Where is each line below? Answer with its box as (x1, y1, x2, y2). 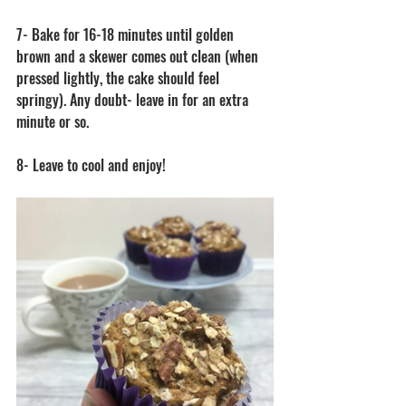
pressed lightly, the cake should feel (16, 67, 223, 89)
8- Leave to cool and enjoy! (16, 154, 169, 176)
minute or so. (16, 111, 92, 132)
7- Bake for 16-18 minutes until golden (16, 24, 237, 45)
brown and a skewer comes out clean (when (16, 45, 262, 67)
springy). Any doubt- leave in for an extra (16, 89, 252, 111)
